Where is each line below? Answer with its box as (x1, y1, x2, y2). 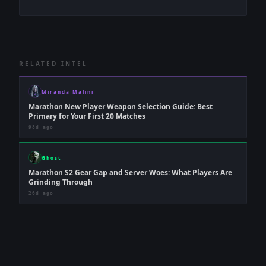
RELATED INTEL (19, 59, 88, 68)
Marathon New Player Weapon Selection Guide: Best (28, 102, 213, 112)
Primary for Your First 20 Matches (28, 111, 145, 121)
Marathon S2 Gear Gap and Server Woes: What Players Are (28, 167, 232, 178)
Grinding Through (28, 177, 93, 187)
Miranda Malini (42, 88, 94, 95)
